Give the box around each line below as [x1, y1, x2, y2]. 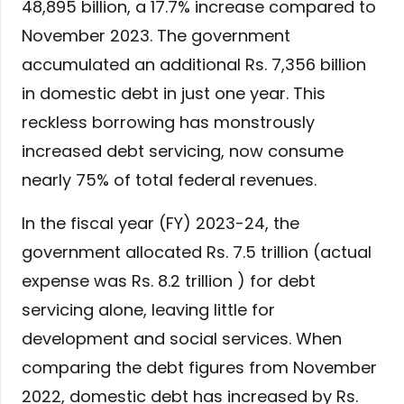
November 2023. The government [22, 24, 290, 48]
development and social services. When [22, 327, 342, 351]
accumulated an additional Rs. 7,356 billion [22, 53, 366, 77]
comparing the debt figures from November [22, 356, 377, 380]
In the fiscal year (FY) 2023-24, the [22, 212, 299, 235]
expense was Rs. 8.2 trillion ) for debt [22, 270, 316, 293]
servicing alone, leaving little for [22, 298, 275, 322]
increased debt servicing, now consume [22, 140, 344, 163]
